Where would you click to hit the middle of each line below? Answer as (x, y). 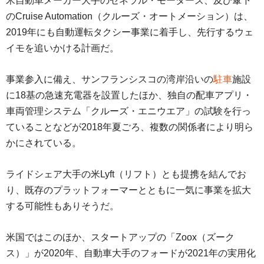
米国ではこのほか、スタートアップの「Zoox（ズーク (120, 237)
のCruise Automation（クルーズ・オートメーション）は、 (129, 16)
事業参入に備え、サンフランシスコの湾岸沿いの (110, 80)
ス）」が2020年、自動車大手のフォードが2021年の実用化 (131, 253)
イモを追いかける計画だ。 (62, 48)
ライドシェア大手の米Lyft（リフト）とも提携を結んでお (126, 174)
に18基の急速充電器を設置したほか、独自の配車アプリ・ (129, 95)
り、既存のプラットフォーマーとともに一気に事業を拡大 (128, 190)
